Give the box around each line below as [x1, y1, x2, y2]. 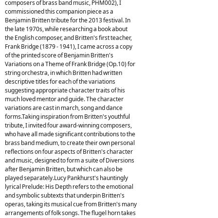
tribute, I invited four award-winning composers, [5, 121, 132, 129]
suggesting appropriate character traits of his [5, 86, 125, 94]
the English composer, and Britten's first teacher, [5, 33, 132, 42]
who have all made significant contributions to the [5, 129, 135, 138]
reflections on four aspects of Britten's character [5, 147, 133, 156]
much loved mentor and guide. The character [5, 94, 124, 103]
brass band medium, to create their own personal [5, 138, 135, 147]
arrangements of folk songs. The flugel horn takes [5, 208, 136, 217]
